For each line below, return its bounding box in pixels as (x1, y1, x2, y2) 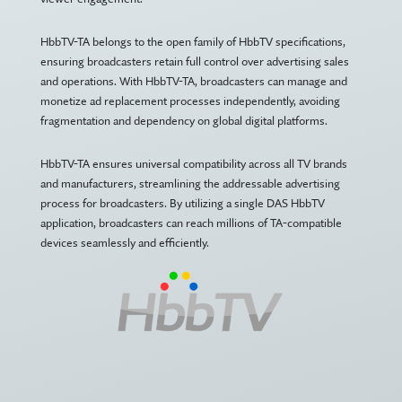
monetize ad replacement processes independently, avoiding (39, 93, 340, 108)
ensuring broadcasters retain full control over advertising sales (39, 54, 349, 68)
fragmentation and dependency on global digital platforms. (39, 113, 328, 127)
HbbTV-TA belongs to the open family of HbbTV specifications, (39, 34, 345, 48)
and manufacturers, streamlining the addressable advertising (39, 176, 340, 190)
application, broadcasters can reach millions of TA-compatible (39, 215, 342, 230)
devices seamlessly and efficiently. (39, 235, 209, 249)
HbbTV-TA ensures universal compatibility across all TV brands (39, 156, 347, 170)
